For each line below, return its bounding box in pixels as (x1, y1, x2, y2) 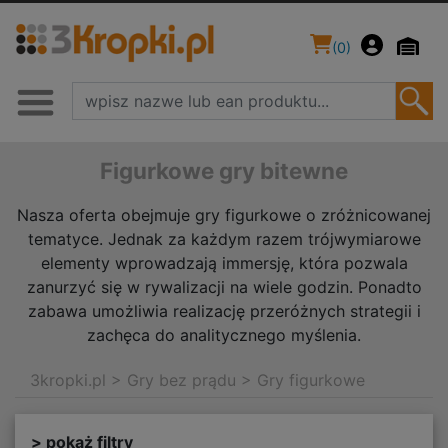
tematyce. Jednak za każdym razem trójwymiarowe (27, 229, 421, 250)
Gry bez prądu (127, 370, 236, 391)
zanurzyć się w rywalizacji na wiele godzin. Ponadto (26, 277, 422, 298)
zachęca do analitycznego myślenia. (87, 325, 361, 346)
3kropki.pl (30, 370, 106, 391)
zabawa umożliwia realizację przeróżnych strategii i (27, 301, 421, 322)
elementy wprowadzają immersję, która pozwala (40, 253, 408, 274)
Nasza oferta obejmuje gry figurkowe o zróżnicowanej (17, 205, 431, 226)
